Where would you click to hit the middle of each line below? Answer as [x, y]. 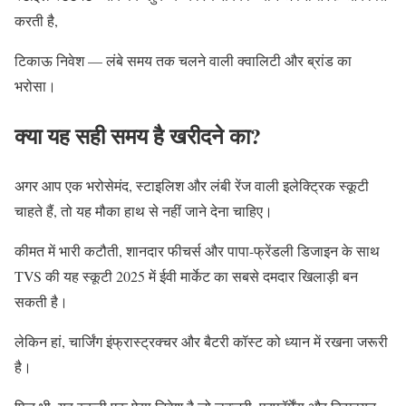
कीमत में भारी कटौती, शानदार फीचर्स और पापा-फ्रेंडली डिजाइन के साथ [197, 250]
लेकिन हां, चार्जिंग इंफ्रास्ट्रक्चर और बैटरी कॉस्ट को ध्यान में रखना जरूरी [201, 341]
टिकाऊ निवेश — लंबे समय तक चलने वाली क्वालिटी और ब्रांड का [183, 61]
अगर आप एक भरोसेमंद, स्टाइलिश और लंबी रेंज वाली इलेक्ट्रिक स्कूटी [192, 185]
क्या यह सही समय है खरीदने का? [138, 135]
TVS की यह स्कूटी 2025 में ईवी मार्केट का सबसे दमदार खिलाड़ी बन [186, 275]
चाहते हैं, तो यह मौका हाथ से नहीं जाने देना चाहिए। [144, 210]
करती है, [36, 21]
